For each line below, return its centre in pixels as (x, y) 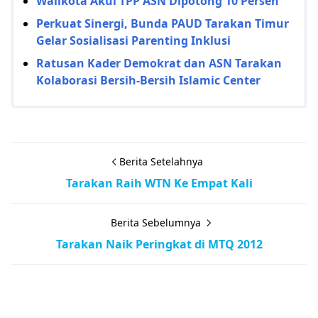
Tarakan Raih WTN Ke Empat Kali (159, 183)
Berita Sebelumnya (157, 222)
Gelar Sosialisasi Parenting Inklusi (133, 40)
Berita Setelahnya (161, 161)
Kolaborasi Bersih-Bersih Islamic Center (148, 80)
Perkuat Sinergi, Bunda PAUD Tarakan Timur (163, 23)
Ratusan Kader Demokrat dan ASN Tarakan (159, 63)
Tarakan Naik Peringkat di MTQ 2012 (159, 244)
